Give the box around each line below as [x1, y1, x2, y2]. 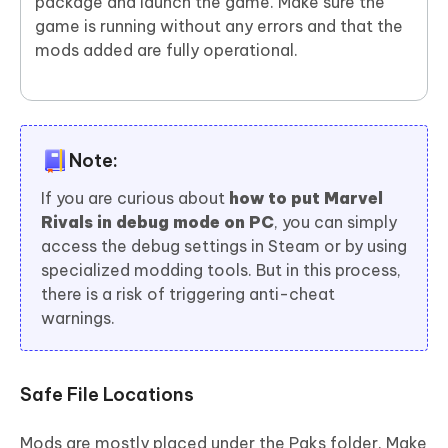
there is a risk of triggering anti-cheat [41, 284, 335, 305]
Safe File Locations [20, 383, 194, 407]
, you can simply [274, 212, 397, 233]
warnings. [41, 308, 115, 329]
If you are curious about [41, 188, 229, 209]
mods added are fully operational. [35, 40, 298, 61]
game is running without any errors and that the [35, 16, 403, 37]
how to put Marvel [229, 188, 383, 209]
